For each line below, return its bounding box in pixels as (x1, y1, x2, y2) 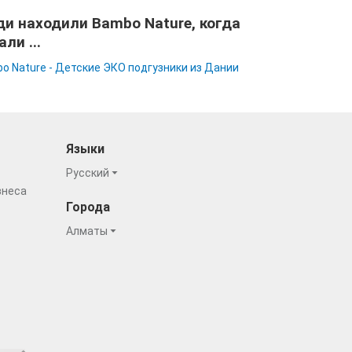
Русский (65, 167, 112, 179)
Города (65, 200, 110, 214)
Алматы (65, 225, 110, 237)
